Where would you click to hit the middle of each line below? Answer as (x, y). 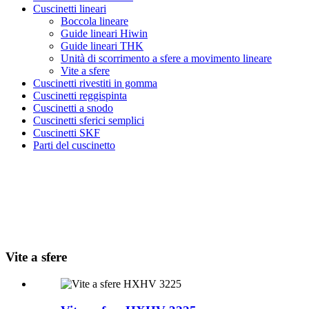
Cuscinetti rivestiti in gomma (95, 83)
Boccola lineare (94, 21)
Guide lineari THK (102, 46)
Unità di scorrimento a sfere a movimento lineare (166, 58)
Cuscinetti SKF (67, 132)
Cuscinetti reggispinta (80, 95)
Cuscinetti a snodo (73, 108)
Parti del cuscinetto (74, 145)
